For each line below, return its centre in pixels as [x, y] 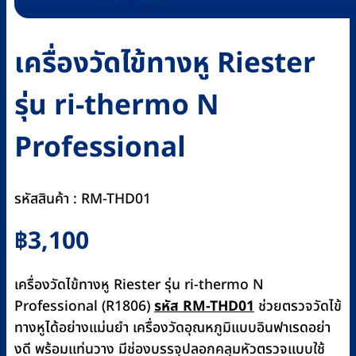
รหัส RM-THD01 [204, 306]
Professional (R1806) [84, 306]
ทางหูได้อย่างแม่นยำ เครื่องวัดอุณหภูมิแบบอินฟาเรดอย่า [172, 327]
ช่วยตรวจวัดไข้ [298, 306]
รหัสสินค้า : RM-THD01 [83, 199]
